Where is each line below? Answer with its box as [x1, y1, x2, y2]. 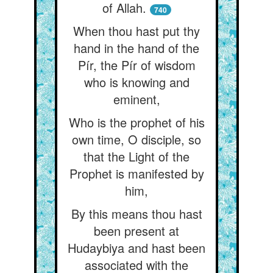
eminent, [113, 90, 160, 108]
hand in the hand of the [74, 39, 199, 57]
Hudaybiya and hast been [68, 239, 205, 257]
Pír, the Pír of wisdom [77, 56, 196, 74]
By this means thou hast [71, 205, 202, 222]
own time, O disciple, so [72, 130, 201, 148]
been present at [94, 222, 179, 239]
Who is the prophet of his [68, 113, 205, 131]
